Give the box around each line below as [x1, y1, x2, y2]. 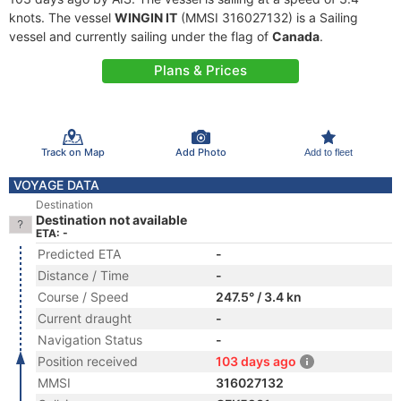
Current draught [38, 311, 132, 326]
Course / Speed [38, 289, 129, 304]
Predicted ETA [38, 246, 121, 261]
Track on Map [40, 145, 105, 158]
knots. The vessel [9, 10, 115, 25]
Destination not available [36, 212, 187, 227]
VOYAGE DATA [13, 177, 99, 192]
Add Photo [175, 145, 226, 158]
